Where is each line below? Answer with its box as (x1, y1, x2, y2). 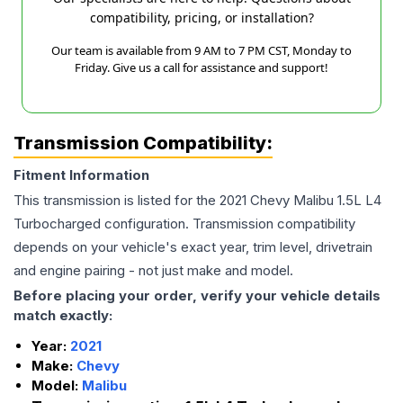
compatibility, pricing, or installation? (89, 9, 314, 27)
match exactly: (13, 307, 112, 325)
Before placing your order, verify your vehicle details (13, 287, 381, 305)
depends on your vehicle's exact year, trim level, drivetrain (13, 238, 372, 256)
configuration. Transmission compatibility (101, 215, 355, 233)
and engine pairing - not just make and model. (13, 262, 293, 280)
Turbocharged (13, 215, 101, 233)
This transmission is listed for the (13, 192, 219, 210)
